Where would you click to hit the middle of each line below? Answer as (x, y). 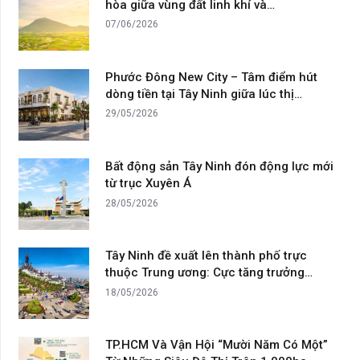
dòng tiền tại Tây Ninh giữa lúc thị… (204, 94)
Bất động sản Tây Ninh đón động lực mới (220, 167)
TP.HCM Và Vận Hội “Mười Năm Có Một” (217, 345)
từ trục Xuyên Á (149, 184)
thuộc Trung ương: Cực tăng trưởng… (209, 273)
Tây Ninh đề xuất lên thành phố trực (207, 256)
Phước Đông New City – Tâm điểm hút (212, 77)
